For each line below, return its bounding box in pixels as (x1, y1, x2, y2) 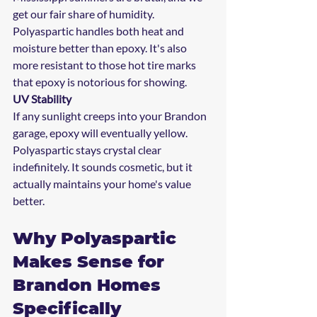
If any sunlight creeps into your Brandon (13, 108, 209, 122)
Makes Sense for (13, 250, 169, 272)
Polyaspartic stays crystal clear (13, 142, 163, 156)
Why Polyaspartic (13, 227, 181, 248)
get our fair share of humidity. (13, 6, 156, 21)
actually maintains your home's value (13, 176, 193, 190)
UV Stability (13, 91, 71, 105)
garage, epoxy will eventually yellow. (13, 125, 190, 139)
